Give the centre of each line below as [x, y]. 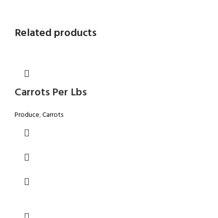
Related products [55, 33]
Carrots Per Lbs [51, 92]
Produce [27, 115]
